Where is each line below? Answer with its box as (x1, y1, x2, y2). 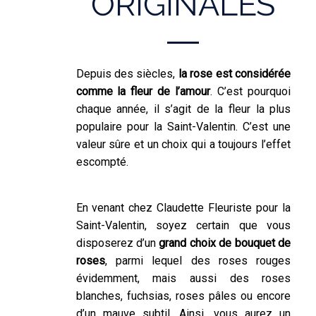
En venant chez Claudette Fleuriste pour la (75, 201, 291, 214)
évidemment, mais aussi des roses (75, 272, 291, 285)
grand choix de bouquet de (159, 236, 291, 250)
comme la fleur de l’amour (75, 85, 211, 98)
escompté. (75, 155, 128, 169)
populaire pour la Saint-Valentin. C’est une (75, 120, 291, 133)
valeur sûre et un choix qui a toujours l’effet (75, 138, 291, 151)
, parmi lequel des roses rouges (104, 254, 291, 267)
